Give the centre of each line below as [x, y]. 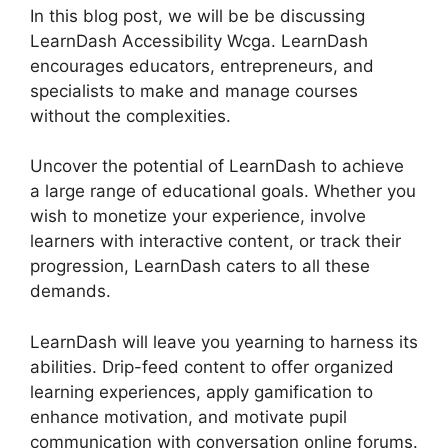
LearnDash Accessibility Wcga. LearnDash [199, 40]
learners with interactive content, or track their [215, 241]
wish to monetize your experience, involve [198, 216]
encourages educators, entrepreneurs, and [202, 65]
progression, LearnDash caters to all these [200, 266]
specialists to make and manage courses [194, 90]
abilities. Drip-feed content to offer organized [212, 366]
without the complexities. [130, 115]
